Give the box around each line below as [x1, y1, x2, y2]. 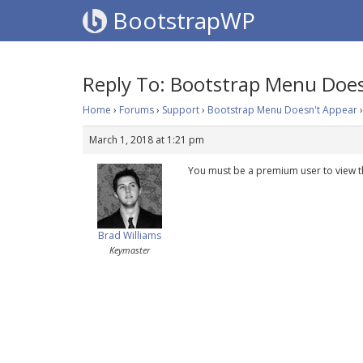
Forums [119, 103, 154, 117]
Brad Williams [97, 228, 161, 242]
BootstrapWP [107, 5, 255, 36]
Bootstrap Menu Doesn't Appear [207, 103, 357, 117]
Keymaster [109, 244, 150, 256]
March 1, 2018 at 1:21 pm [89, 133, 204, 147]
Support [162, 103, 199, 117]
